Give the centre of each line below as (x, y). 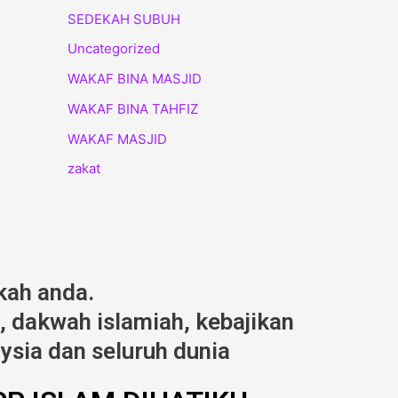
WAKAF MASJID (117, 139)
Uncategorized (114, 49)
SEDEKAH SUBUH (124, 19)
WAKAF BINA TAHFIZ (133, 108)
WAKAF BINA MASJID (135, 79)
